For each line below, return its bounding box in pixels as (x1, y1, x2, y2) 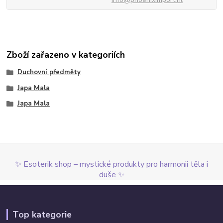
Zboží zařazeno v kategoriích (6, 48, 125, 61)
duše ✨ (99, 169, 124, 181)
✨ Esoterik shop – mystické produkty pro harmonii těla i (15, 159, 208, 170)
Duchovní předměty (17, 67, 81, 77)
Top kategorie (12, 209, 72, 221)
